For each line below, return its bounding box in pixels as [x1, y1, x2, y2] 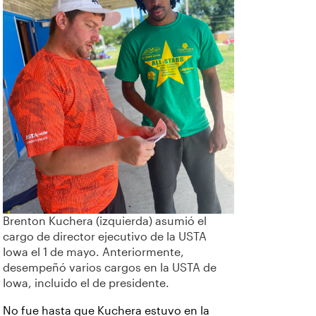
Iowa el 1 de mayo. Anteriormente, [3, 246, 184, 259]
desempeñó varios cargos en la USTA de [3, 262, 217, 274]
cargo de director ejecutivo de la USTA [3, 231, 207, 243]
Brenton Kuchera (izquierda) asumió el [3, 215, 207, 228]
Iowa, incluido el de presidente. [3, 277, 169, 290]
